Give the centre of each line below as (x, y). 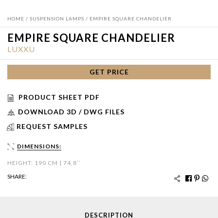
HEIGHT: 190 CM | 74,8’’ (44, 163)
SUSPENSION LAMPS (57, 18)
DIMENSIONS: (39, 146)
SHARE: (17, 177)
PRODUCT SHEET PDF (59, 97)
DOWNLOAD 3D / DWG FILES (71, 111)
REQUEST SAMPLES (52, 126)
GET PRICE (109, 72)
